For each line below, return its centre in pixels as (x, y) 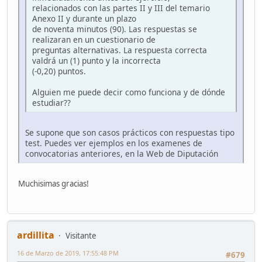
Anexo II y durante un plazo (84, 19)
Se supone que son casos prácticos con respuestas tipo (130, 133)
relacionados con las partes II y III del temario (121, 8)
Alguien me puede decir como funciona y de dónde (129, 92)
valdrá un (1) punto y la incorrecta (96, 61)
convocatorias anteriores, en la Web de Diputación (122, 154)
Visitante (81, 235)
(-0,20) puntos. (59, 71)
